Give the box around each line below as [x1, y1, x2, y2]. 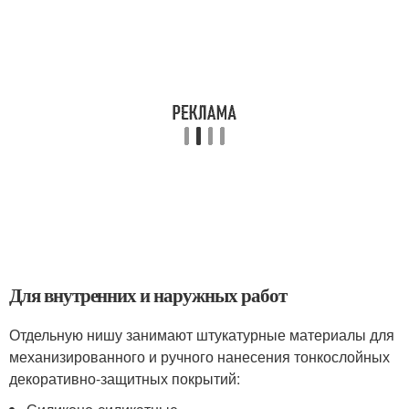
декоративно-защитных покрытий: [9, 368, 240, 389]
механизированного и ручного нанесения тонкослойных [9, 346, 390, 367]
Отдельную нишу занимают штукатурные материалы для [9, 324, 394, 345]
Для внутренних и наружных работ [9, 281, 287, 309]
